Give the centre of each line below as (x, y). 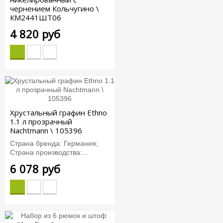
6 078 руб (35, 169)
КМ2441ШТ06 (36, 18)
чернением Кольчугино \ (55, 9)
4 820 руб (35, 34)
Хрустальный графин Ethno (58, 112)
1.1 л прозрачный (41, 121)
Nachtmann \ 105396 (46, 130)
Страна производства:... (49, 153)
